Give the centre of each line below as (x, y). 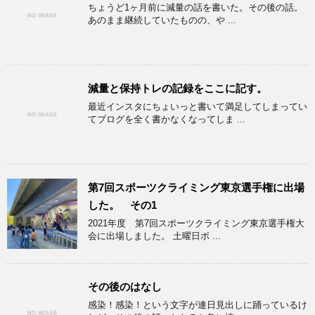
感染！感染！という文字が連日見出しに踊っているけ (198, 305)
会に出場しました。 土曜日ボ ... (154, 236)
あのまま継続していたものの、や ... (162, 20)
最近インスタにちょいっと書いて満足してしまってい (198, 107)
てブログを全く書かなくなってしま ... (167, 120)
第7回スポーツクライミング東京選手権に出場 (196, 188)
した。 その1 (122, 205)
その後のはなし (125, 287)
